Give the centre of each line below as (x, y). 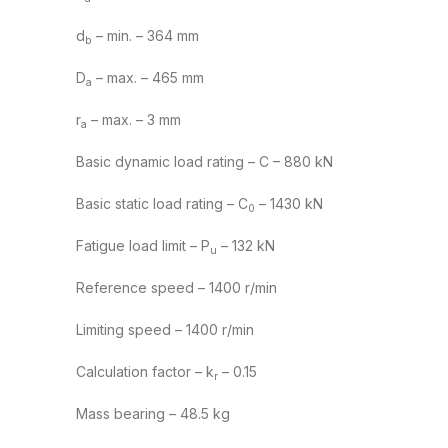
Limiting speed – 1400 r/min (165, 330)
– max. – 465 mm (148, 78)
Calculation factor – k (145, 372)
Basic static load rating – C (162, 204)
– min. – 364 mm (145, 36)
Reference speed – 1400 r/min (176, 288)
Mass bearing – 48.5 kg (153, 414)
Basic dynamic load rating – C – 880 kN (204, 162)
